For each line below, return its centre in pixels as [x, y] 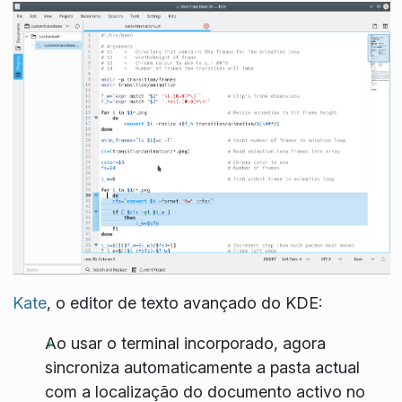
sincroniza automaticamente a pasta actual [202, 368]
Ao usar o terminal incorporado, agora [185, 344]
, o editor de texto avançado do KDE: [184, 303]
